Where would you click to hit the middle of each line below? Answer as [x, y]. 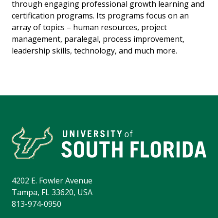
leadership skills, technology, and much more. [94, 50]
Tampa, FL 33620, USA [52, 192]
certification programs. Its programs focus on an [100, 15]
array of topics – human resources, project [89, 27]
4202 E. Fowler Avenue [52, 181]
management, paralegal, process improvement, [98, 39]
